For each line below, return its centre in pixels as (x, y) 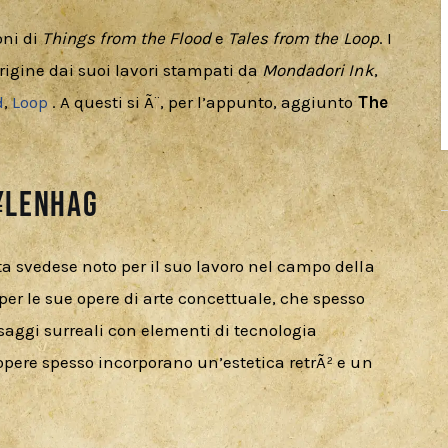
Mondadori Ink (318, 70)
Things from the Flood (126, 38)
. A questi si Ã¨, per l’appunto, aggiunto (202, 102)
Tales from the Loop (303, 38)
